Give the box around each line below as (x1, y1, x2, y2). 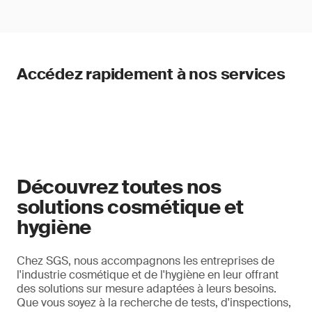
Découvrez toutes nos (17, 174, 221, 200)
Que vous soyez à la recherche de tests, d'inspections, (17, 295, 291, 310)
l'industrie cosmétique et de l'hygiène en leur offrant (17, 267, 279, 282)
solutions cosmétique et (17, 194, 244, 220)
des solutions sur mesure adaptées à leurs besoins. (17, 281, 276, 296)
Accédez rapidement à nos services (17, 64, 286, 84)
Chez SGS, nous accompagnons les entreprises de (17, 253, 274, 268)
